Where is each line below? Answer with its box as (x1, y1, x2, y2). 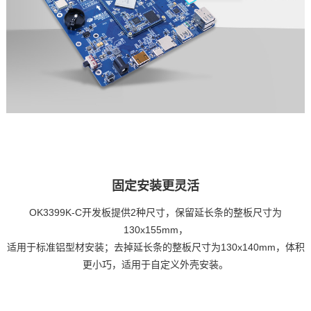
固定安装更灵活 (112, 179, 199, 194)
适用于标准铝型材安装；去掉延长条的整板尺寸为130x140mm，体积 (6, 242, 305, 253)
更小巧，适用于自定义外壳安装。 (83, 259, 228, 271)
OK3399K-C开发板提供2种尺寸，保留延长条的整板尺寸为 (29, 207, 282, 219)
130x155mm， (123, 224, 188, 236)
